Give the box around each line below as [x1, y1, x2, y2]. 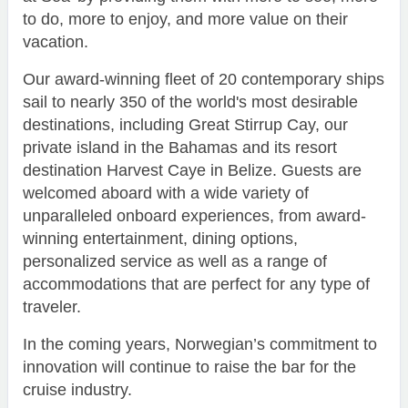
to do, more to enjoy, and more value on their [23, 9, 348, 28]
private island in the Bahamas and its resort [23, 138, 337, 157]
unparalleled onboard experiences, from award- [23, 206, 366, 225]
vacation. [23, 32, 88, 51]
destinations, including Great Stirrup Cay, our [23, 115, 348, 134]
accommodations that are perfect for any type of [23, 274, 370, 293]
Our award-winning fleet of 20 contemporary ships [23, 69, 384, 88]
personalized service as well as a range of [23, 251, 327, 270]
